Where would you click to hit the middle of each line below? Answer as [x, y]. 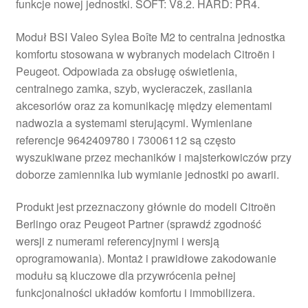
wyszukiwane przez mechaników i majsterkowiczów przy [153, 157]
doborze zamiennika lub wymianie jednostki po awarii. [147, 174]
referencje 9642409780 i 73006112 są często [125, 140]
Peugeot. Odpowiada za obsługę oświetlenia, [126, 71]
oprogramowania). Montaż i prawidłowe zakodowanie [146, 258]
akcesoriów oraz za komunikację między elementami [144, 105]
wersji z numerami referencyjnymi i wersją [117, 241]
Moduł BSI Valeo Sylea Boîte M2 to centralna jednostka [150, 36]
